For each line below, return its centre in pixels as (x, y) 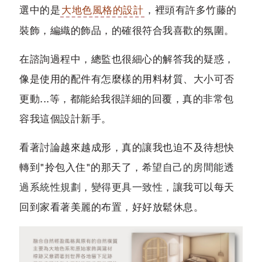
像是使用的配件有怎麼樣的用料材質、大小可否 (127, 79)
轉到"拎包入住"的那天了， (81, 167)
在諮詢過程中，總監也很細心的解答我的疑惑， (127, 59)
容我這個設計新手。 (65, 119)
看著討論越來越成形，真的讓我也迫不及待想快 (127, 147)
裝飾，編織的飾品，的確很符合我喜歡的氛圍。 (127, 30)
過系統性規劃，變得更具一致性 (91, 187)
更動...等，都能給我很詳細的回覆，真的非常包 (127, 99)
